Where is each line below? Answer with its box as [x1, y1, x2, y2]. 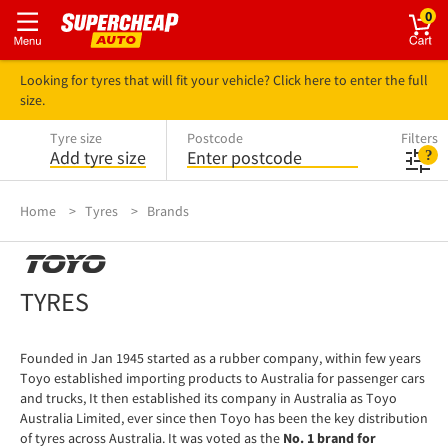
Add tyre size [50, 146, 146, 169]
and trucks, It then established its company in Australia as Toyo [20, 389, 397, 407]
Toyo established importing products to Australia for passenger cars [20, 369, 425, 387]
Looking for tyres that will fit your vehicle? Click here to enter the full [20, 71, 428, 89]
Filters [401, 129, 438, 147]
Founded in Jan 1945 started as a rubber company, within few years [20, 349, 421, 367]
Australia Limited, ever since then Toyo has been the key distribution [20, 409, 428, 427]
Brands [147, 202, 189, 220]
